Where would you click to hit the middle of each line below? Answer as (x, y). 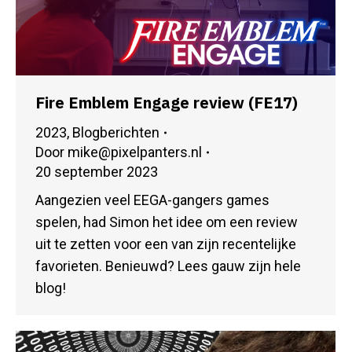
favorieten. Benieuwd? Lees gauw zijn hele (168, 266)
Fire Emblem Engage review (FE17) (167, 103)
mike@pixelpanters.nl (135, 152)
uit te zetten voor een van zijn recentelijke (166, 244)
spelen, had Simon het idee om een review (167, 222)
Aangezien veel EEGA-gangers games (152, 200)
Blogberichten (116, 133)
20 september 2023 (97, 172)
